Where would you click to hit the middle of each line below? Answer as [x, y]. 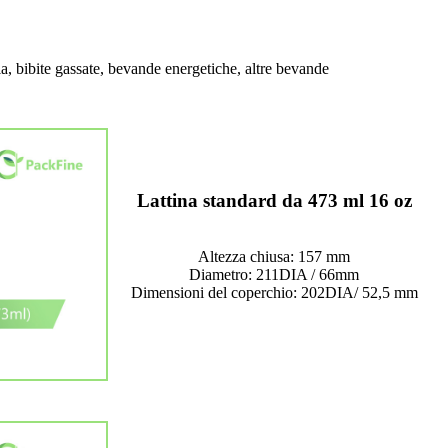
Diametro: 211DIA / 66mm [274, 275]
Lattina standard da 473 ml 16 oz [274, 201]
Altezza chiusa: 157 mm [274, 257]
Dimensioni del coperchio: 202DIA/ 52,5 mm [274, 293]
